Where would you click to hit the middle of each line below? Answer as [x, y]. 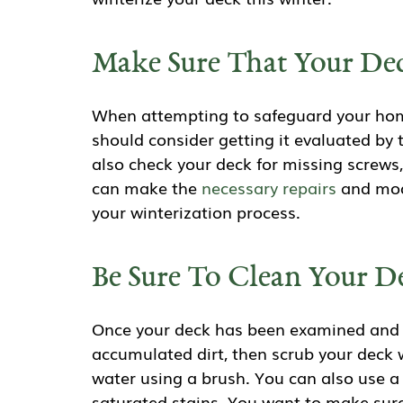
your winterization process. [198, 212]
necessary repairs [269, 188]
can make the [147, 188]
